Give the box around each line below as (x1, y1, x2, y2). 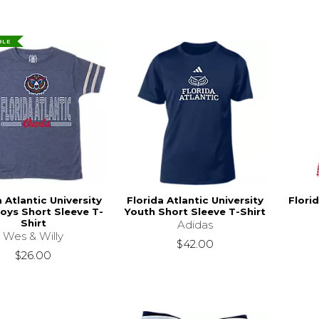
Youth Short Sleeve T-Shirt (124, 205, 266, 217)
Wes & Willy (3, 229, 64, 243)
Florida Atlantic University (126, 194, 263, 206)
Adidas (177, 217, 213, 231)
